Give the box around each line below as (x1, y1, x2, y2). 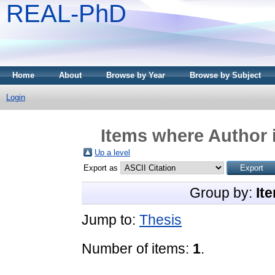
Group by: (189, 184, 256, 201)
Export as (83, 163, 120, 172)
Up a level (95, 147, 130, 157)
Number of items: (82, 240, 193, 257)
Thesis (139, 211, 182, 228)
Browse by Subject (190, 71, 261, 80)
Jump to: (82, 211, 139, 228)
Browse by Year (106, 71, 165, 80)
